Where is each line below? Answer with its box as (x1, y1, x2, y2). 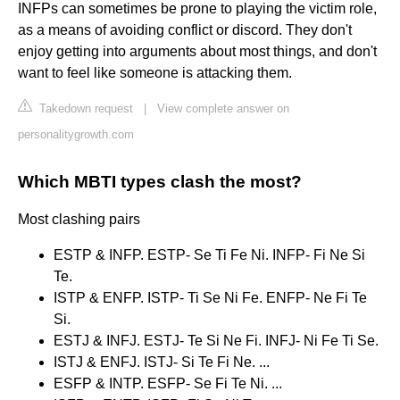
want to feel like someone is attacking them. (18, 65, 292, 81)
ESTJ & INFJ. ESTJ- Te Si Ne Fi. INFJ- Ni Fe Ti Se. (54, 333, 379, 349)
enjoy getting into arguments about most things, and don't (18, 44, 377, 60)
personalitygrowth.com (18, 128, 134, 142)
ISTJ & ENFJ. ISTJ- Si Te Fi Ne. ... (54, 354, 270, 371)
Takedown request (36, 102, 133, 116)
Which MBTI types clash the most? (18, 172, 302, 192)
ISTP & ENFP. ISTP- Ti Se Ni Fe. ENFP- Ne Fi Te (54, 290, 367, 306)
